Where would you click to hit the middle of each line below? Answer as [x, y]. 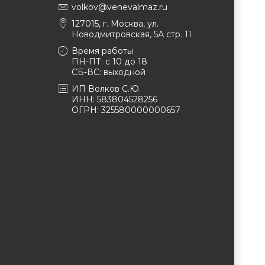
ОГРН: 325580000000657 [126, 110]
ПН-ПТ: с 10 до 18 [109, 62]
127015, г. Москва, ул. [115, 24]
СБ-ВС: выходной [109, 72]
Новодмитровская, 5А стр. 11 [132, 34]
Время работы [102, 51]
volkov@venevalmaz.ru [119, 7]
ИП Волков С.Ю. [106, 89]
